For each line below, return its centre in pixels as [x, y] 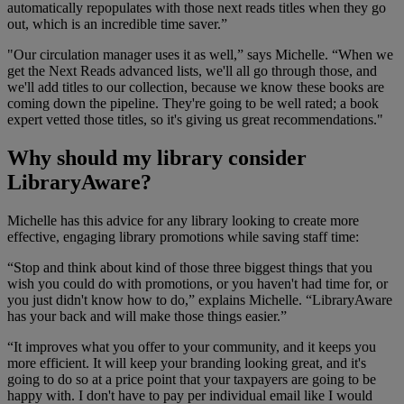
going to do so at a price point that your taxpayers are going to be [192, 379]
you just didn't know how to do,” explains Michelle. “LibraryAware [200, 299]
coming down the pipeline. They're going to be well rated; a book [193, 103]
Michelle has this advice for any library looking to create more [183, 220]
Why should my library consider [157, 157]
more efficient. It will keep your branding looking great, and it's [187, 363]
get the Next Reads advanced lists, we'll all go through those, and [192, 70]
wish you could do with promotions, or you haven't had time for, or [197, 283]
